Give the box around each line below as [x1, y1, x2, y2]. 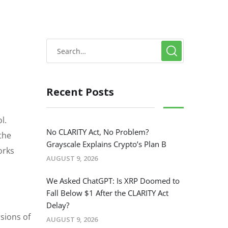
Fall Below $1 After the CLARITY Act [46, 188, 168, 198]
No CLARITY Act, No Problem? [46, 127, 149, 137]
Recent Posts [46, 85, 114, 99]
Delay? [46, 200, 69, 211]
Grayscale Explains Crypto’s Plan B [46, 139, 166, 150]
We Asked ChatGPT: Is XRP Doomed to [46, 176, 180, 186]
